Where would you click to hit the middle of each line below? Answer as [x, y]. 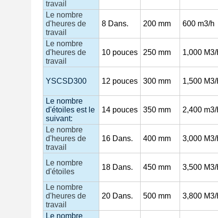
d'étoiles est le [70, 110]
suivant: [59, 118]
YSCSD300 [66, 81]
